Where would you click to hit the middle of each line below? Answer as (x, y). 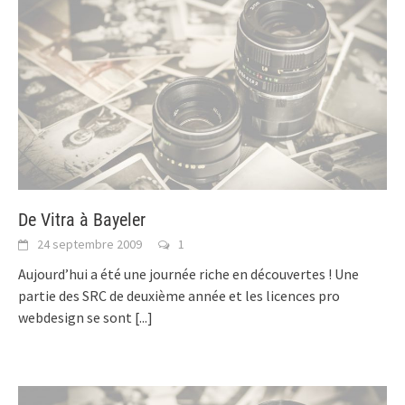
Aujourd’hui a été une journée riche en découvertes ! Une (188, 274)
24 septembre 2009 (89, 245)
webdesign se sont (76, 318)
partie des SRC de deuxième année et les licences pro (179, 296)
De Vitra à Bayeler (82, 220)
